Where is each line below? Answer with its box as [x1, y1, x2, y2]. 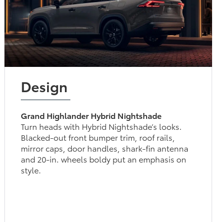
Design [21, 75, 68, 96]
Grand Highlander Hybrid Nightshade [21, 109, 162, 121]
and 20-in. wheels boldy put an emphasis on [21, 153, 187, 165]
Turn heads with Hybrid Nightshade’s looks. [21, 120, 182, 132]
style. [21, 164, 42, 175]
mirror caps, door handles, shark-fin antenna [21, 142, 189, 154]
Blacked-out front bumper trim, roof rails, [21, 131, 175, 143]
